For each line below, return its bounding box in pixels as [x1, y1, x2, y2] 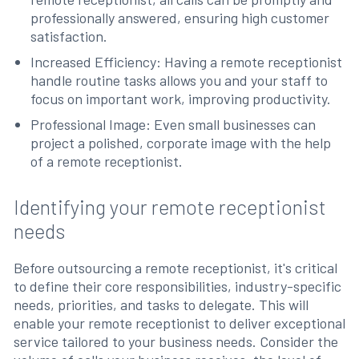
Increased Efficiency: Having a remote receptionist [30, 52, 343, 71]
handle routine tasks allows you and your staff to [30, 71, 329, 89]
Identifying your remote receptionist [13, 194, 326, 219]
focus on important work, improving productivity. [30, 89, 332, 107]
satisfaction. [30, 26, 108, 45]
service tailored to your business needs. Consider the [13, 332, 338, 350]
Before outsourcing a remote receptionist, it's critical [13, 258, 337, 276]
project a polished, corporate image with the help [30, 133, 332, 151]
